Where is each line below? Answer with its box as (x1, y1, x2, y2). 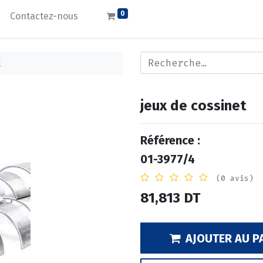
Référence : (140, 133, 200, 147)
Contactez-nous (10, 11, 79, 22)
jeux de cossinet (140, 97, 247, 114)
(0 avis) (216, 173, 254, 183)
